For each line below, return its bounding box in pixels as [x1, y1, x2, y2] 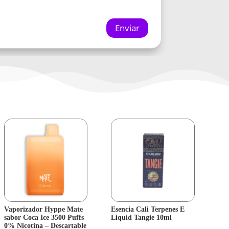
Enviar [115, 22, 140, 34]
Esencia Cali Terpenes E [111, 205, 185, 214]
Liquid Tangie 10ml [111, 214, 172, 222]
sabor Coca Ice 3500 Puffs [4, 214, 84, 222]
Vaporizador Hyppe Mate [4, 205, 83, 214]
